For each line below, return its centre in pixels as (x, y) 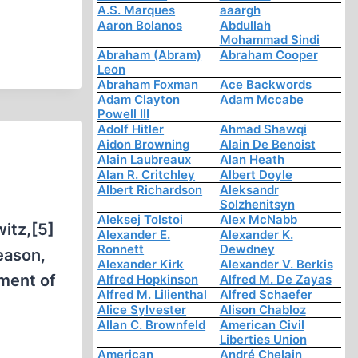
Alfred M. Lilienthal (153, 295)
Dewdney (247, 249)
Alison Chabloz (263, 310)
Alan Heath (252, 160)
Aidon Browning (144, 145)
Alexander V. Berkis (276, 265)
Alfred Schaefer (266, 295)
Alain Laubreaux (145, 160)
